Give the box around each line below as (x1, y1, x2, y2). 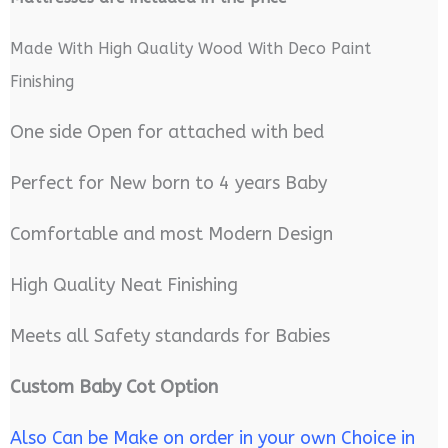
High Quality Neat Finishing (9, 274, 238, 297)
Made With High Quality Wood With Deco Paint (9, 39, 371, 59)
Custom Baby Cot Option (9, 376, 218, 399)
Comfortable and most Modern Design (9, 223, 333, 246)
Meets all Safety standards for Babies (9, 325, 330, 348)
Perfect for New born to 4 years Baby (9, 172, 327, 195)
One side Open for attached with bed (9, 121, 324, 144)
